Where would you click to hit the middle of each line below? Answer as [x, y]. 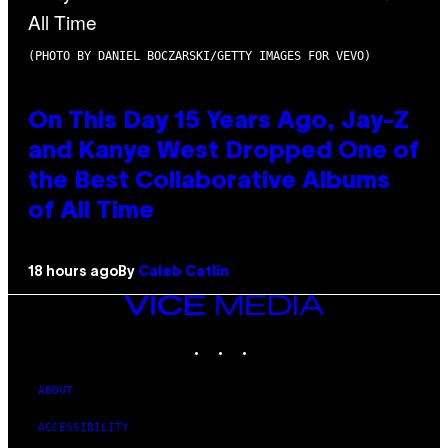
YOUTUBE [303, 339]
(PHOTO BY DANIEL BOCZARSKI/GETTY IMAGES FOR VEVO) [199, 55]
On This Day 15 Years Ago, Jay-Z [218, 121]
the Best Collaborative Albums [209, 181]
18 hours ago [73, 272]
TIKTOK [276, 339]
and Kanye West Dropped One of [223, 151]
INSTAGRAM [262, 339]
